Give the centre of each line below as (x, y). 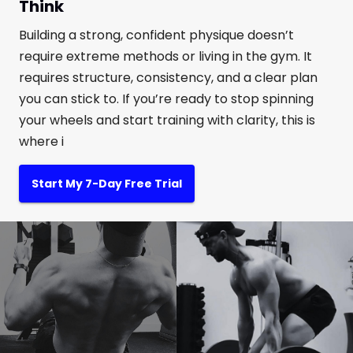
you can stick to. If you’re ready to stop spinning (166, 98)
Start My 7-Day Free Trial (107, 183)
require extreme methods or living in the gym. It (165, 56)
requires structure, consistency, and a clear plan (168, 77)
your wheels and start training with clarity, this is (167, 120)
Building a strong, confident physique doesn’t (156, 35)
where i (41, 141)
